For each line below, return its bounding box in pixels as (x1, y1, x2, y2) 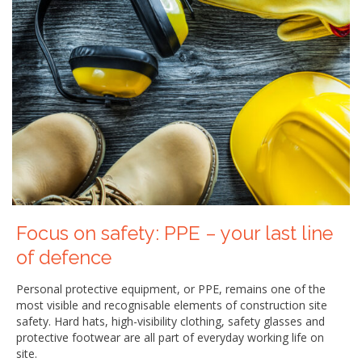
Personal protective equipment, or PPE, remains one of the (16, 281, 326, 297)
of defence (16, 246, 112, 270)
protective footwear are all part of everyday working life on (16, 330, 324, 346)
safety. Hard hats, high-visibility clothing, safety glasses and (16, 314, 325, 330)
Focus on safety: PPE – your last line (16, 222, 333, 246)
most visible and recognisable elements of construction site (16, 297, 327, 314)
